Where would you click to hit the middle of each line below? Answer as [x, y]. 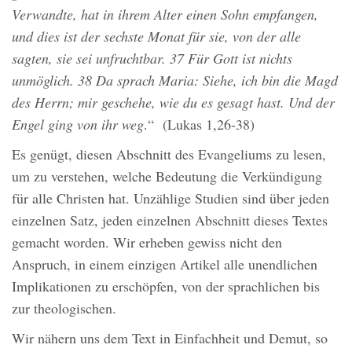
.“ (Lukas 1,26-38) [199, 125]
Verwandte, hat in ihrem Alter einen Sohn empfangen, [165, 15]
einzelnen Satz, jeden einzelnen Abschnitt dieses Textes [170, 220]
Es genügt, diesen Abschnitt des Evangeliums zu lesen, [169, 154]
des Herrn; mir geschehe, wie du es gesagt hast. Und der [173, 103]
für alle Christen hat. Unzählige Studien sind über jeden [170, 198]
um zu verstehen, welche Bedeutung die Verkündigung [167, 176]
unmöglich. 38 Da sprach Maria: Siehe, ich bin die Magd [175, 81]
